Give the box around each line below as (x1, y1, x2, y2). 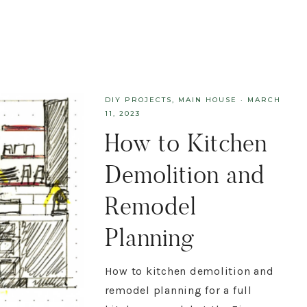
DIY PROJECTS (104, 95, 172, 104)
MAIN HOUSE (177, 95, 237, 104)
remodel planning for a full (104, 284, 252, 297)
